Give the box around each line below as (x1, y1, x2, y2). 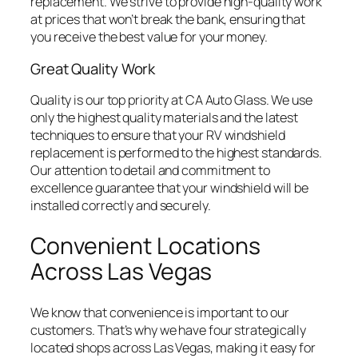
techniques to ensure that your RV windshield (30, 126, 285, 145)
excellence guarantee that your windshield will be (30, 179, 309, 197)
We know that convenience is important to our (30, 303, 289, 321)
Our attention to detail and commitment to (30, 161, 270, 180)
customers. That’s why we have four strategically (30, 320, 307, 339)
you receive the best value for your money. (30, 28, 268, 46)
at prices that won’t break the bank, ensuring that (30, 10, 305, 29)
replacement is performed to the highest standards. (30, 144, 322, 162)
